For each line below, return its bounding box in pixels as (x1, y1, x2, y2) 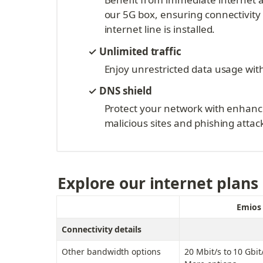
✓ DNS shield (88, 84, 152, 97)
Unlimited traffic (99, 45, 182, 58)
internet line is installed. (104, 22, 215, 36)
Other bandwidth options (62, 246, 161, 258)
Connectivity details (62, 224, 142, 235)
